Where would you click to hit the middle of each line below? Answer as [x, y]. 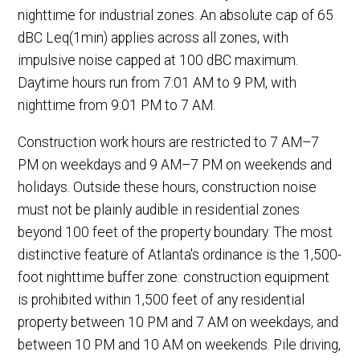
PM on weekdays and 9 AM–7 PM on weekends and [175, 164]
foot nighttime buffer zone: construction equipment [174, 277]
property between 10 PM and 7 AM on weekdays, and [178, 322]
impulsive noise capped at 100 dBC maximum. [158, 61]
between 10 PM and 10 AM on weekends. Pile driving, [180, 344]
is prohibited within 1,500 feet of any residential [162, 299]
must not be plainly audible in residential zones [159, 209]
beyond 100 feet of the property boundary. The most [176, 232]
